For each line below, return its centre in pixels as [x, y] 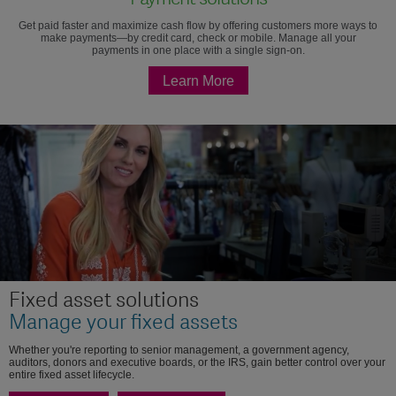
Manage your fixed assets [123, 323]
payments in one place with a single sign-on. [198, 50]
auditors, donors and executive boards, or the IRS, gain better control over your [197, 362]
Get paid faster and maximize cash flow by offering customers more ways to [198, 25]
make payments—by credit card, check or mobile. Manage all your [198, 38]
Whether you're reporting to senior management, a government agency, [179, 350]
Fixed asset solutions [104, 301]
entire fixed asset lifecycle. [72, 374]
